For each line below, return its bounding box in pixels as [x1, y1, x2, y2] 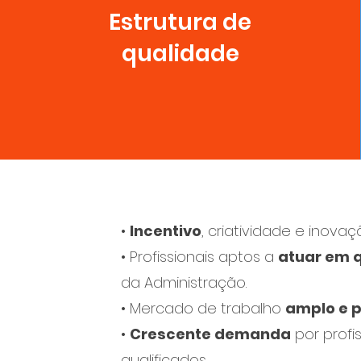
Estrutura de [109, 6, 252, 38]
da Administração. [121, 272, 247, 293]
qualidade [121, 38, 239, 69]
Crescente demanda [130, 324, 291, 344]
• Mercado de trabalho [121, 298, 285, 318]
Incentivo [130, 221, 201, 241]
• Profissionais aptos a [121, 247, 278, 267]
